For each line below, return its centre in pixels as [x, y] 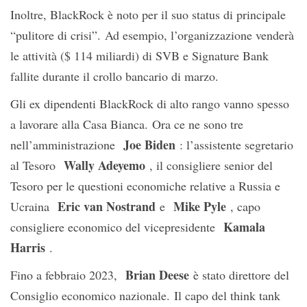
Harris [28, 247]
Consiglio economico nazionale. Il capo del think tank [145, 295]
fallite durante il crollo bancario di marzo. [114, 76]
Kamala [244, 227]
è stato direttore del [239, 275]
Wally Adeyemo [105, 165]
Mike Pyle [200, 206]
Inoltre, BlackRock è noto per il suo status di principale [148, 14]
